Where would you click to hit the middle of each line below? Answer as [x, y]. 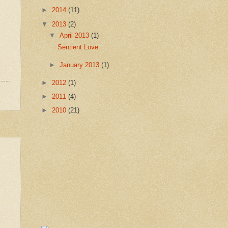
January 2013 [81, 65]
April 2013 [76, 36]
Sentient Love [78, 47]
